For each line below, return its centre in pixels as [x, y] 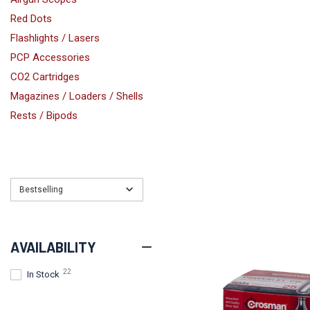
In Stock [43, 274]
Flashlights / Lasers [55, 38]
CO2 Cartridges [45, 77]
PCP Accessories [50, 57]
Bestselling [41, 190]
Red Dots [31, 19]
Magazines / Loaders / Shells [77, 96]
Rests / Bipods [44, 116]
